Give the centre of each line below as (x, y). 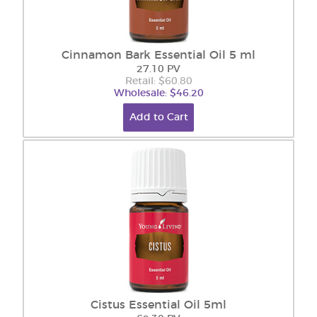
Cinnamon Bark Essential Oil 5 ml (158, 55)
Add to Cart (158, 117)
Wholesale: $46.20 (158, 93)
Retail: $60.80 (158, 81)
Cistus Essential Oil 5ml (158, 305)
